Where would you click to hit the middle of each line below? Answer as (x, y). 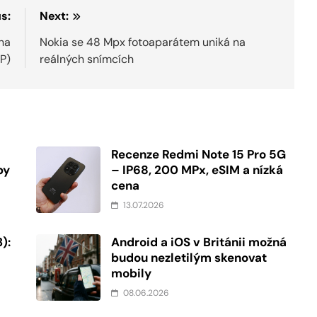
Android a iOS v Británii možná (199, 242)
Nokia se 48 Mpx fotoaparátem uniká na (143, 42)
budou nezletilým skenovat (189, 258)
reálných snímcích (87, 59)
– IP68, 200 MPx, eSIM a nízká (197, 170)
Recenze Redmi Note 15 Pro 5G (199, 155)
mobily (132, 273)
